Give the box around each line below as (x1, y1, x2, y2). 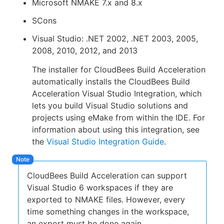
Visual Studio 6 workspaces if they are (27, 182, 173, 192)
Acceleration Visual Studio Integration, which (32, 88, 201, 98)
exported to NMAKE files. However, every (27, 194, 185, 204)
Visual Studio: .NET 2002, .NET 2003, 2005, (32, 33, 198, 43)
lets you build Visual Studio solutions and (32, 100, 188, 110)
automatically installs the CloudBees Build (32, 76, 190, 86)
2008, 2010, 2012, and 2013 (32, 45, 137, 55)
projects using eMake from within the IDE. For (32, 112, 205, 122)
